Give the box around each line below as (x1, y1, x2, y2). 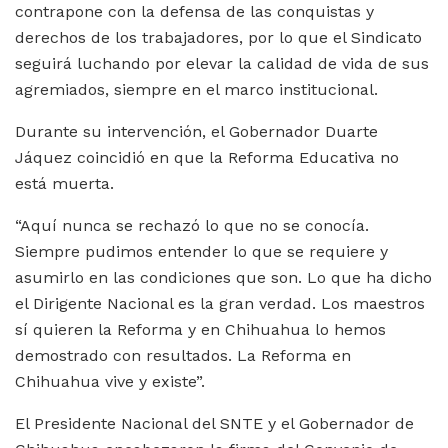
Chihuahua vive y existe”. (15, 372, 205, 392)
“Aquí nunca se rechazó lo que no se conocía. (15, 216, 369, 236)
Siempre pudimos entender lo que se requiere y (15, 242, 388, 262)
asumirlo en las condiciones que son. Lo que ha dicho (15, 268, 432, 288)
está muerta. (15, 174, 114, 194)
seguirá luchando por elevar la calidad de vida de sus (15, 54, 429, 74)
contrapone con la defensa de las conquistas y (15, 2, 374, 22)
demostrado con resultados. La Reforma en (15, 346, 351, 366)
